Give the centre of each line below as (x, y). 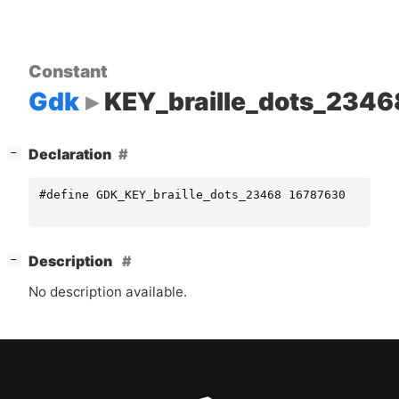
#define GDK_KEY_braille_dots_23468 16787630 (192, 194)
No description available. (108, 292)
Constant (68, 71)
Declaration (70, 155)
